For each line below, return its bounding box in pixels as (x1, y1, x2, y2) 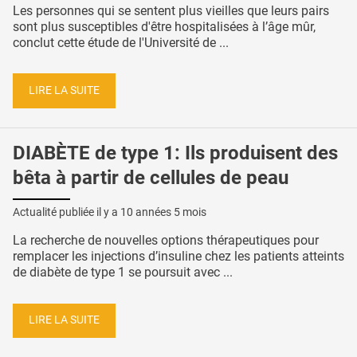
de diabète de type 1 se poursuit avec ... (13, 264, 233, 280)
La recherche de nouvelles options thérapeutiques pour (13, 232, 319, 248)
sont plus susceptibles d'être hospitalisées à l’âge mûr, (13, 18, 316, 34)
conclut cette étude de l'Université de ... (13, 34, 229, 50)
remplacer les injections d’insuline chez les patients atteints (13, 248, 344, 264)
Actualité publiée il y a (13, 205, 120, 218)
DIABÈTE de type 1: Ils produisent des (13, 141, 338, 164)
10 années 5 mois (120, 205, 206, 218)
